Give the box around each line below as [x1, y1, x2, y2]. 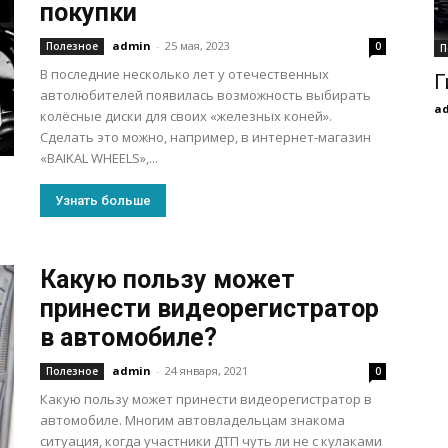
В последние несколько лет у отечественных [40, 65, 329, 83]
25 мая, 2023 [165, 38, 230, 53]
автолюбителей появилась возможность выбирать [40, 86, 371, 104]
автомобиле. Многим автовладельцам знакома [40, 411, 345, 429]
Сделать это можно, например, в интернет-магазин [40, 128, 371, 146]
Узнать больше [55, 193, 151, 208]
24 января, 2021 [165, 363, 248, 378]
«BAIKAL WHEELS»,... [40, 149, 158, 167]
